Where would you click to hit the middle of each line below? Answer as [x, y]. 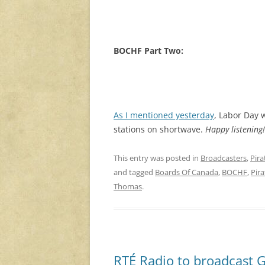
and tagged [134, 172]
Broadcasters [224, 158]
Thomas [128, 187]
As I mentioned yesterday [164, 115]
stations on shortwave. [159, 130]
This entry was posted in [157, 158]
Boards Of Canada [187, 172]
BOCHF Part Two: [148, 51]
